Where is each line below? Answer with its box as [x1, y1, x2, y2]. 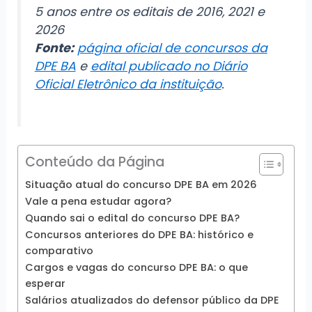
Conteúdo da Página [25, 153, 164, 172]
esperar [25, 276, 65, 291]
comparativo [25, 244, 93, 258]
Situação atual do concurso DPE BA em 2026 [25, 178, 257, 192]
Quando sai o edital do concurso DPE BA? [25, 211, 240, 226]
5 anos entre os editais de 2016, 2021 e [34, 3, 265, 20]
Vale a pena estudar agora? [25, 194, 171, 209]
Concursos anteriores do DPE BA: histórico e [25, 228, 253, 242]
